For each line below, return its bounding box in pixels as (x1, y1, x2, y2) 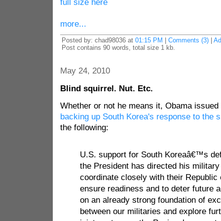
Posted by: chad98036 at (61, 37, 135, 44)
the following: (60, 123, 109, 132)
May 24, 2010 (60, 66, 110, 75)
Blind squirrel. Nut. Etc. (60, 84, 153, 93)
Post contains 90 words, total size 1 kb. (61, 44, 175, 51)
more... (60, 19, 86, 29)
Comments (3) (168, 37, 209, 44)
